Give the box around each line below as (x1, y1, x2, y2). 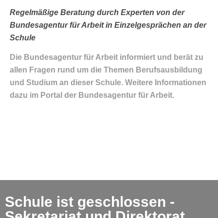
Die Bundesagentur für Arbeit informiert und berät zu (10, 53, 203, 62)
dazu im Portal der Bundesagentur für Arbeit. (10, 91, 174, 100)
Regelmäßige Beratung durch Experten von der (10, 8, 184, 17)
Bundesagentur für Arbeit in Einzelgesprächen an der (10, 20, 206, 29)
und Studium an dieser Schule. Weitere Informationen (10, 78, 206, 87)
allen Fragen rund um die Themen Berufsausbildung (10, 66, 202, 74)
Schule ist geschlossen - (5, 194, 175, 210)
